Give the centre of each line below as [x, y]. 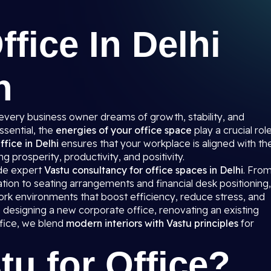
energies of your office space [124, 130]
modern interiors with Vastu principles [152, 223]
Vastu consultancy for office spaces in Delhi [144, 170]
